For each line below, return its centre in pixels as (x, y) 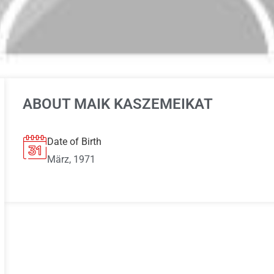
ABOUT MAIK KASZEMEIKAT (117, 104)
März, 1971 (71, 160)
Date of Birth (74, 142)
